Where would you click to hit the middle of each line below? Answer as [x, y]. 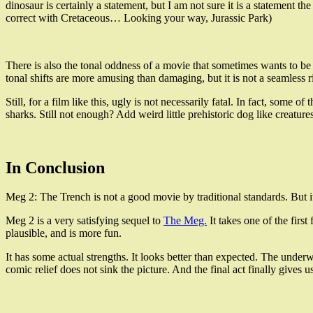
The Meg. [185, 221]
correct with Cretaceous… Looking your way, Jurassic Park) [139, 17]
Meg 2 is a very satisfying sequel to [85, 221]
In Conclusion [55, 167]
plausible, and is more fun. [64, 233]
